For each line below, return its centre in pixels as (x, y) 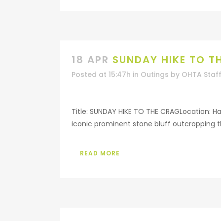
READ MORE (100, 153)
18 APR (90, 60)
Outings (155, 74)
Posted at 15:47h (101, 74)
